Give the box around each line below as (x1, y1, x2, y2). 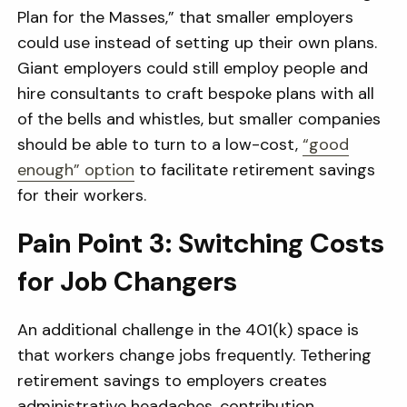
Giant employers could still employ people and (17, 57, 369, 79)
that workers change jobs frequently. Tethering (17, 344, 372, 366)
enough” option (17, 159, 135, 181)
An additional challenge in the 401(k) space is (17, 319, 360, 341)
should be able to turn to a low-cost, (17, 134, 299, 155)
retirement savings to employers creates (17, 370, 328, 392)
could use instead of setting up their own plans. (17, 32, 378, 54)
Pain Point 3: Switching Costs (17, 225, 385, 261)
